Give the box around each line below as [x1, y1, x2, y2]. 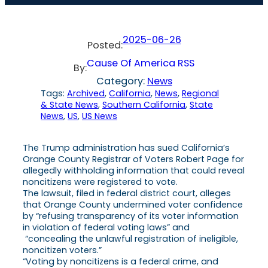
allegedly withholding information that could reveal [23, 164, 245, 176]
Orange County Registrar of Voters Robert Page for [23, 153, 244, 165]
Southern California [102, 98, 185, 111]
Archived [67, 87, 105, 99]
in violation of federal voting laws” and [23, 221, 190, 233]
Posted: [87, 38, 123, 52]
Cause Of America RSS [87, 56, 194, 70]
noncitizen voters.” [23, 243, 102, 256]
